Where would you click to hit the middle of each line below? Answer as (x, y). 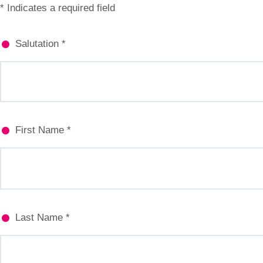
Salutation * (40, 44)
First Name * (43, 129)
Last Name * (42, 218)
